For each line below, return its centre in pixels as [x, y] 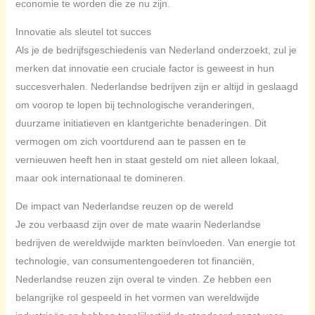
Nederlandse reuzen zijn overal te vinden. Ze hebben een [143, 279]
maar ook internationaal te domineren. [100, 178]
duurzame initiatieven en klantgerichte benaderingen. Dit [141, 123]
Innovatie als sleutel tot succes [83, 32]
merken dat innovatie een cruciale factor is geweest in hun [144, 69]
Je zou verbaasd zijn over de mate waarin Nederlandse [138, 225]
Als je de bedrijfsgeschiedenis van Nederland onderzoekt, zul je [156, 50]
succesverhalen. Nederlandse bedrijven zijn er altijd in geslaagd [156, 87]
